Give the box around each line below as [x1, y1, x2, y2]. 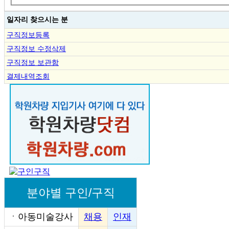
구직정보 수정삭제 [7, 44, 66, 53]
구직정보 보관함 [7, 58, 59, 66]
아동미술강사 [18, 211, 73, 222]
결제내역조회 [7, 72, 50, 80]
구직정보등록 [7, 30, 50, 39]
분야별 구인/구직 [26, 186, 115, 199]
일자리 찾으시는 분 [7, 15, 68, 24]
